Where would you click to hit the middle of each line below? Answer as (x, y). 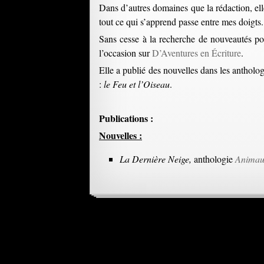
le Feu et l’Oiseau (137, 84)
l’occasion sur (126, 53)
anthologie (213, 159)
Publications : (126, 118)
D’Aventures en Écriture (197, 53)
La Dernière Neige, (156, 159)
